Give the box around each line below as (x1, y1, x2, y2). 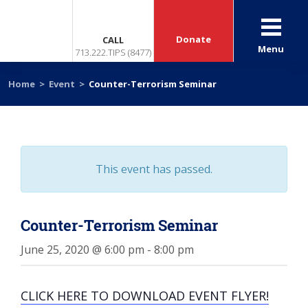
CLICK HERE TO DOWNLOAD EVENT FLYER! (21, 287, 269, 304)
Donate (176, 33, 212, 45)
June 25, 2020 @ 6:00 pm (21, 242, 144, 257)
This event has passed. (96, 162, 212, 177)
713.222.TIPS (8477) (75, 46, 152, 58)
